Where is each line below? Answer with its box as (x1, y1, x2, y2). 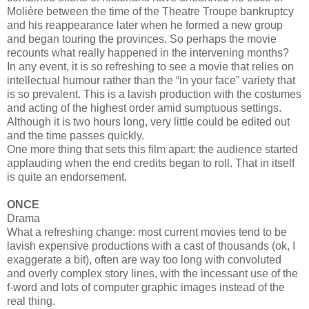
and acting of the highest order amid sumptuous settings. (7, 101, 281, 114)
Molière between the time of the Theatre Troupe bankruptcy (7, 5, 294, 17)
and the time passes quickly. (7, 129, 144, 141)
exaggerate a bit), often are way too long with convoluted (7, 253, 281, 266)
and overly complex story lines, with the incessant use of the (7, 267, 298, 279)
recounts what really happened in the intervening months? (7, 46, 289, 59)
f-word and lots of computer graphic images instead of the (7, 281, 285, 293)
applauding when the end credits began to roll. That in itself (7, 157, 295, 169)
